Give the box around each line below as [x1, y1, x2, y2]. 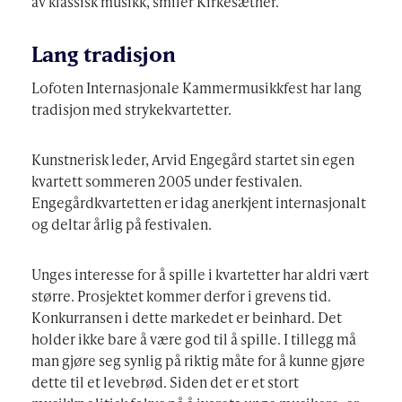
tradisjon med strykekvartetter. [31, 98, 232, 119]
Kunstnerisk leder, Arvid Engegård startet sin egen [31, 148, 354, 170]
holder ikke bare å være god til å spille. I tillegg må [31, 328, 356, 349]
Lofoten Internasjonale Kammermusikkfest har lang [31, 76, 362, 98]
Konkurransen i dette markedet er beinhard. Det [31, 306, 342, 328]
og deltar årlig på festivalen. [31, 213, 212, 234]
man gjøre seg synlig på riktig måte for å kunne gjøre [31, 349, 365, 371]
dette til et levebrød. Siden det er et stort [31, 371, 299, 392]
